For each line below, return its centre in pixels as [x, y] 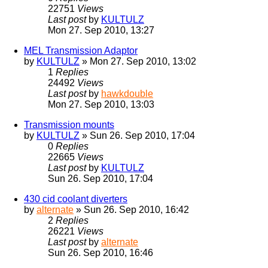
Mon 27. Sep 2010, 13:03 [101, 105]
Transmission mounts [69, 125]
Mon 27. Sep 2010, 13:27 [101, 31]
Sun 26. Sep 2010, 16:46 [100, 253]
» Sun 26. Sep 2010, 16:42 [131, 210]
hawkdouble [127, 94]
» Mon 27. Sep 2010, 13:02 [138, 62]
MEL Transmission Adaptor [81, 51]
